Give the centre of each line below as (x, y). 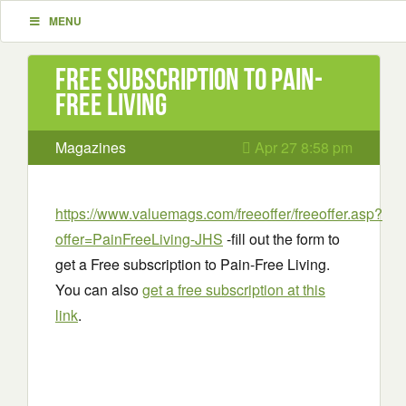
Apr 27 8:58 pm (302, 147)
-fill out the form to (281, 239)
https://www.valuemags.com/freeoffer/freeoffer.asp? (219, 213)
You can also (99, 290)
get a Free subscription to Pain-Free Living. (193, 264)
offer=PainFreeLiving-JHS (139, 239)
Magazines (91, 147)
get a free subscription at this (234, 290)
